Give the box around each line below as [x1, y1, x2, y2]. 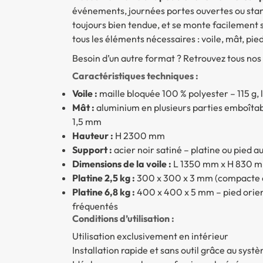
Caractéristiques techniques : [72, 69, 198, 82]
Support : [72, 143, 112, 156]
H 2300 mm [113, 129, 165, 141]
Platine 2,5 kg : [72, 171, 135, 184]
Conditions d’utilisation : [72, 212, 174, 224]
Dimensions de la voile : [72, 157, 171, 170]
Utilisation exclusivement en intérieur [72, 230, 228, 242]
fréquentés [72, 200, 118, 212]
